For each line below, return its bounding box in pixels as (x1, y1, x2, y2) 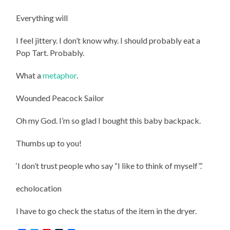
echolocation (16, 183, 62, 193)
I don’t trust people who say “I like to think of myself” (17, 160, 201, 170)
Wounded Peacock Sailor (16, 92, 105, 103)
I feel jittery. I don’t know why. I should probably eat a (16, 35, 201, 45)
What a (16, 70, 43, 80)
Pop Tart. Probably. (16, 47, 85, 57)
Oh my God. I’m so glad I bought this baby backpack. (16, 115, 201, 125)
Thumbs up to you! (16, 138, 82, 148)
